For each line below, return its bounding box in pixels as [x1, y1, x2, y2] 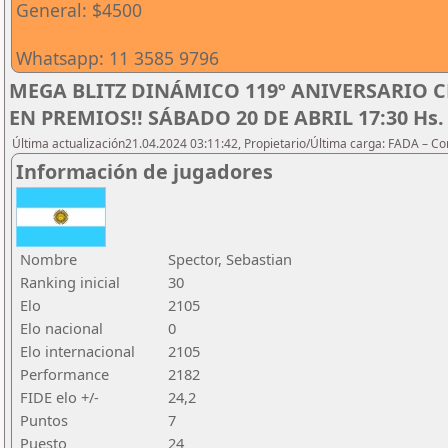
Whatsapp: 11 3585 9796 [16, 46, 219, 70]
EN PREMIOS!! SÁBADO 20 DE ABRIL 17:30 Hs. [9, 104, 444, 131]
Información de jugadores [16, 158, 273, 185]
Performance [20, 364, 109, 384]
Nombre [20, 249, 77, 269]
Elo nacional [20, 318, 103, 338]
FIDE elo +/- [20, 387, 99, 407]
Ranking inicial [20, 272, 120, 292]
